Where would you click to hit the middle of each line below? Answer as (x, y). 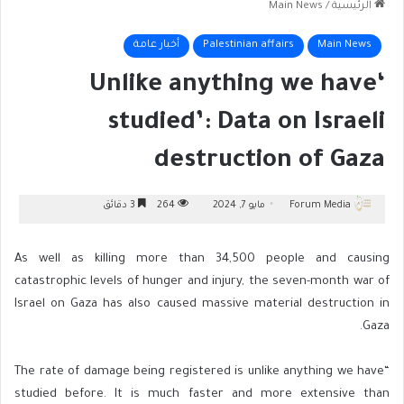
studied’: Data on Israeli (246, 125)
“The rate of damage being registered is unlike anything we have (199, 372)
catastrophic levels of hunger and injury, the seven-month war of (202, 282)
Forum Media (320, 206)
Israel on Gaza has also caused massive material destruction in (202, 305)
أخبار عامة (156, 46)
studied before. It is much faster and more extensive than (202, 395)
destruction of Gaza (270, 163)
